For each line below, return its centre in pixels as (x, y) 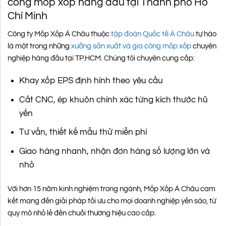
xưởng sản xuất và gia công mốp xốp (131, 46)
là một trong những (39, 46)
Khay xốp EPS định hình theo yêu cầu (91, 81)
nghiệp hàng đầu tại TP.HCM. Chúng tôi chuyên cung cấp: (101, 58)
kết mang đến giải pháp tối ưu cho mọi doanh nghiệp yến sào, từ (112, 201)
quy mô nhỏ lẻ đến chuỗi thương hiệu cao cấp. (82, 213)
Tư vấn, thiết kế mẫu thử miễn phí (83, 132)
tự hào (205, 34)
